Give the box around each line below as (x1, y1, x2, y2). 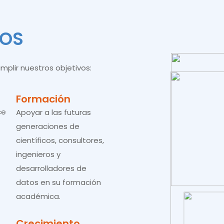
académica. (16, 191, 60, 201)
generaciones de (16, 121, 79, 131)
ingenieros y (16, 149, 60, 159)
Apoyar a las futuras (16, 107, 91, 117)
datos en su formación (16, 177, 101, 187)
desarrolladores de (16, 163, 86, 173)
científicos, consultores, (16, 135, 104, 145)
